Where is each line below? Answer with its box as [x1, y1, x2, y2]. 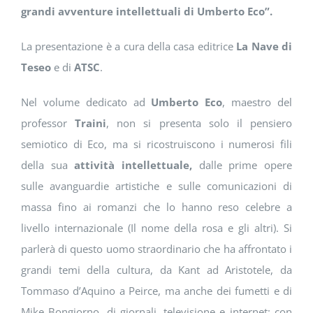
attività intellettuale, [74, 158, 192, 173]
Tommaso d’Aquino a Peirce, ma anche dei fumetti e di [20, 284, 293, 298]
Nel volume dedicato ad [20, 95, 152, 110]
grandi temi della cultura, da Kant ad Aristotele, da [20, 263, 293, 277]
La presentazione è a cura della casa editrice [20, 39, 237, 54]
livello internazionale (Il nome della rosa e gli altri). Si [20, 221, 293, 235]
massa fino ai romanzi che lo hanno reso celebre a [20, 200, 293, 214]
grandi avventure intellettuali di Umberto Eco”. [20, 4, 272, 19]
